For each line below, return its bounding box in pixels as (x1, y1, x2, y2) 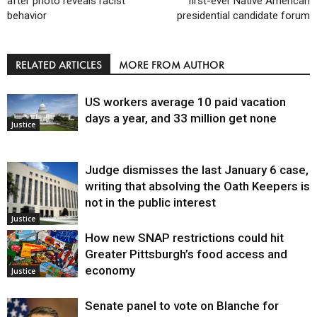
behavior (7, 8, 47, 22)
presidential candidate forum (177, 8, 310, 22)
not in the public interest (85, 195, 216, 209)
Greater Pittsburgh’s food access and (85, 246, 287, 261)
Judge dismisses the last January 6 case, (85, 162, 309, 177)
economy (85, 263, 135, 277)
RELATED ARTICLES (16, 57, 102, 71)
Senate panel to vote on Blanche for (85, 298, 279, 313)
